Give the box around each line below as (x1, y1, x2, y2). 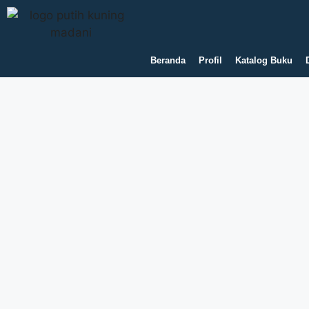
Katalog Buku (235, 55, 292, 66)
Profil (198, 55, 222, 66)
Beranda (150, 55, 186, 66)
